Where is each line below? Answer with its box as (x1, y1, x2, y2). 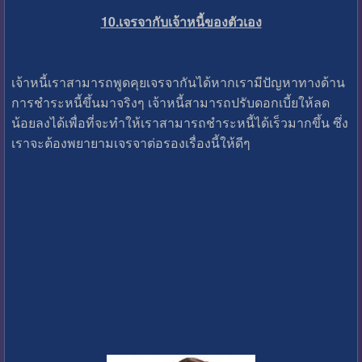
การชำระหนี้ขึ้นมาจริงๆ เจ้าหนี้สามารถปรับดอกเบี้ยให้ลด (11, 92, 330, 112)
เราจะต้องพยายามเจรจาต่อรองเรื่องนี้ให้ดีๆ (11, 133, 250, 152)
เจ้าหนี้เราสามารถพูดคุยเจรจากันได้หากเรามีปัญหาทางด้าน (11, 72, 345, 91)
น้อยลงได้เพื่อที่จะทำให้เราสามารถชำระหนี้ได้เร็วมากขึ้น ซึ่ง (11, 112, 348, 132)
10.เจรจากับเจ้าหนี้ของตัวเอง (100, 11, 262, 31)
